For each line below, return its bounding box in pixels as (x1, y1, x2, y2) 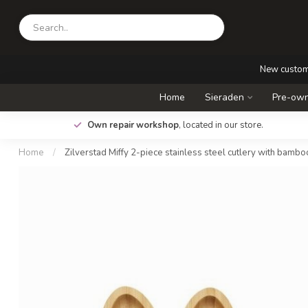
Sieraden (204, 91, 244, 104)
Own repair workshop (87, 119, 179, 131)
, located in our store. (179, 119, 263, 131)
